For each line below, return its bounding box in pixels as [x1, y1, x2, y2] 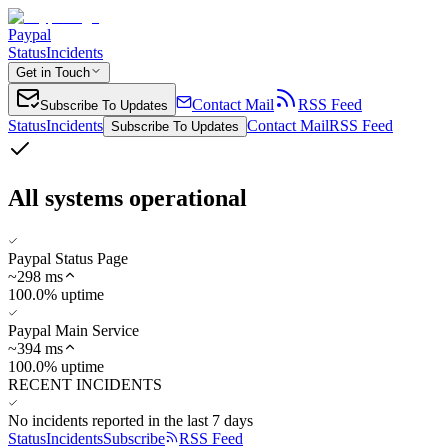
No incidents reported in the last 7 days [8, 411, 253, 429]
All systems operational [8, 184, 247, 211]
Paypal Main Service [8, 321, 139, 339]
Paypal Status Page [8, 249, 128, 267]
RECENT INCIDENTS [8, 375, 162, 393]
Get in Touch [16, 65, 90, 80]
